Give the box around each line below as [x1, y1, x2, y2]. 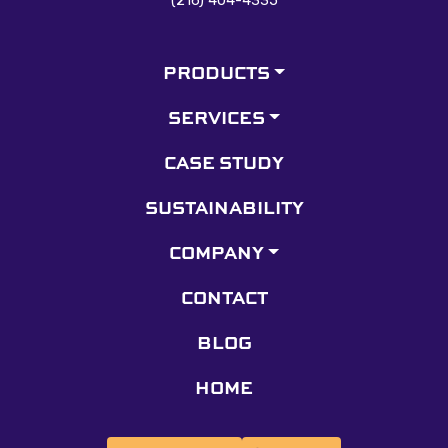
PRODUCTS [162, 58, 270, 85]
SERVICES [167, 103, 265, 130]
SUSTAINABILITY [144, 193, 304, 220]
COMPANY [168, 238, 264, 265]
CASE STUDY [164, 148, 284, 175]
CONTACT [180, 283, 268, 310]
